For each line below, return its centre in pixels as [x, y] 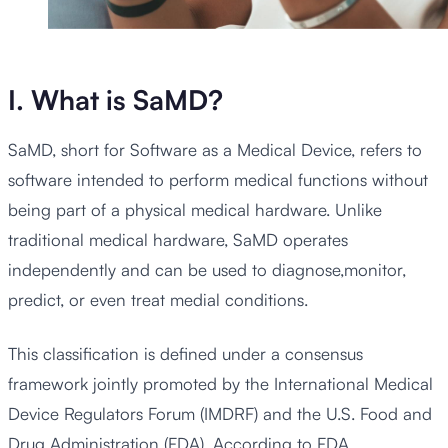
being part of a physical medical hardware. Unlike [195, 210]
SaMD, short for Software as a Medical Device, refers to [215, 150]
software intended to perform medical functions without [218, 180]
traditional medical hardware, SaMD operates [178, 240]
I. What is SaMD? [115, 100]
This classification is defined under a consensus [185, 353]
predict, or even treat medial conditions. [158, 300]
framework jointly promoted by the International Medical [220, 383]
